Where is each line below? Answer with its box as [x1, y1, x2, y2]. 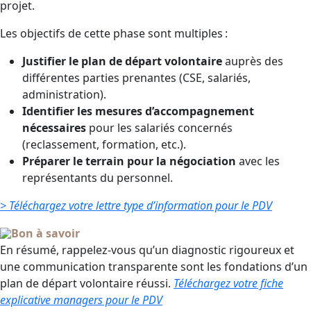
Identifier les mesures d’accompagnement [22, 103, 254, 119]
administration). [22, 87, 106, 102]
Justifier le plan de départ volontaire [22, 53, 222, 69]
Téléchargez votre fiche [174, 276, 283, 291]
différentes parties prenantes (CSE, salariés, [22, 70, 251, 85]
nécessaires [22, 120, 86, 135]
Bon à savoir [11, 226, 80, 241]
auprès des [222, 53, 283, 69]
